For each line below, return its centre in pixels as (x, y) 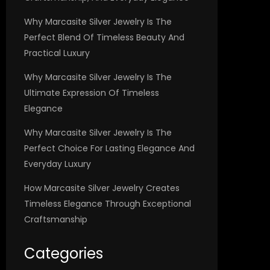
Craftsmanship (56, 219)
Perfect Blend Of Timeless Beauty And (104, 37)
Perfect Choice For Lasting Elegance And (109, 148)
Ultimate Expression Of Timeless (92, 93)
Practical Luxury (57, 53)
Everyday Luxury (58, 164)
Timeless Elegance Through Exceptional (108, 204)
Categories (64, 253)
